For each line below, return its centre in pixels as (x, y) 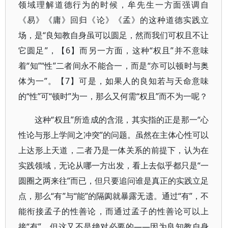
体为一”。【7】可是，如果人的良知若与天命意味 (114, 81)
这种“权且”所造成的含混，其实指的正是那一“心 (122, 120)
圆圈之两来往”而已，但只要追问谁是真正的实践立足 (114, 181)
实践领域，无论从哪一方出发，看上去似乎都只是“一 (114, 165)
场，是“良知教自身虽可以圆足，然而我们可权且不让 (114, 35)
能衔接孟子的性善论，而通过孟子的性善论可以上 (114, 211)
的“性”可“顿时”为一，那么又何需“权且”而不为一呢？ (113, 96)
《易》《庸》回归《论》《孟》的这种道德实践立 (114, 20)
